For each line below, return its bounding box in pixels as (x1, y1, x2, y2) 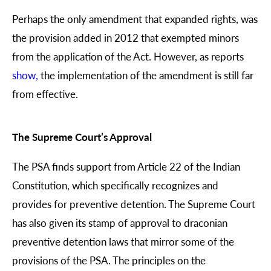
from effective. (12, 86, 78, 101)
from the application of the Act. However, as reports (12, 48, 244, 64)
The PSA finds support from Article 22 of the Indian (12, 158, 240, 174)
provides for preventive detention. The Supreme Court (12, 196, 255, 211)
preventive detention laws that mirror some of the (12, 233, 234, 249)
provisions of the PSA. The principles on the (12, 252, 206, 267)
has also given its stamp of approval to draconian (12, 215, 227, 230)
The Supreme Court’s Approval (12, 129, 152, 145)
